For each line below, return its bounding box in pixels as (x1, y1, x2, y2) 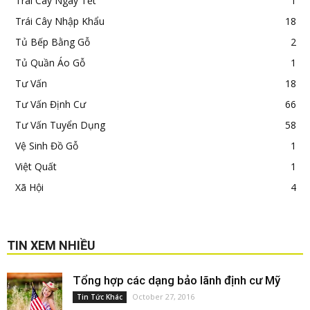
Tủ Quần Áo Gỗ (15, 56, 85, 69)
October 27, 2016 (132, 291, 194, 302)
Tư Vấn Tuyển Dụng (15, 118, 105, 131)
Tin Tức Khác (77, 292, 122, 302)
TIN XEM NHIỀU (7, 238, 95, 253)
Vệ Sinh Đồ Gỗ (15, 139, 78, 152)
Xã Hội (15, 181, 44, 194)
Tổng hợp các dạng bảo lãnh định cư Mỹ (73, 273, 280, 287)
